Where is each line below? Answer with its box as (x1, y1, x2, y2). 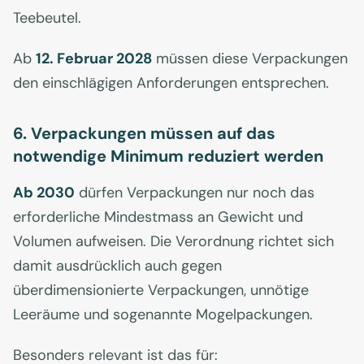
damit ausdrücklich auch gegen (13, 256, 222, 276)
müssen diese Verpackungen (152, 49, 348, 69)
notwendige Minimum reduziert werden (13, 145, 323, 167)
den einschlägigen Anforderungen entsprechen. (13, 73, 329, 93)
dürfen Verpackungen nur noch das (75, 183, 314, 203)
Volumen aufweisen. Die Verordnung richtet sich (13, 232, 334, 252)
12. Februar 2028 (36, 49, 152, 69)
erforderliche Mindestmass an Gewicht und (13, 207, 303, 227)
